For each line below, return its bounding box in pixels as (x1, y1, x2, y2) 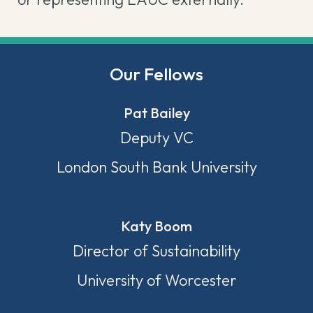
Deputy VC (119, 128, 194, 147)
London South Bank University (56, 157, 257, 177)
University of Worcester (76, 270, 237, 290)
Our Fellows (110, 63, 203, 85)
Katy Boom (121, 217, 192, 235)
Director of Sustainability (73, 241, 240, 261)
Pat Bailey (123, 104, 190, 122)
